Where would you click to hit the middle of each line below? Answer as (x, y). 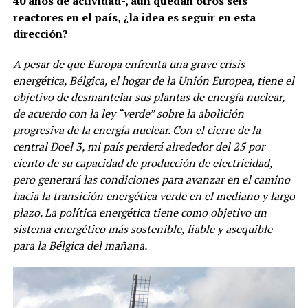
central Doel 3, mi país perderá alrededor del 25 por (139, 146)
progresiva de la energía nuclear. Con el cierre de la (136, 130)
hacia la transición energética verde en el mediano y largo (154, 196)
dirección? (40, 33)
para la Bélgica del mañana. (80, 245)
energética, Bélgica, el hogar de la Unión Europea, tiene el (153, 80)
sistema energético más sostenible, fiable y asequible (142, 229)
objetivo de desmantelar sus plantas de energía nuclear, (148, 97)
